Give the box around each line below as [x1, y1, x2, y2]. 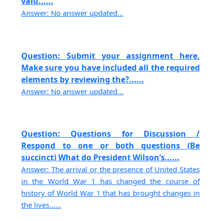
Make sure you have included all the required [21, 62, 200, 73]
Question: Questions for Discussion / [21, 128, 200, 139]
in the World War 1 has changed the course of [21, 176, 200, 186]
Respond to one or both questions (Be [21, 140, 200, 151]
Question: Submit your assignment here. [21, 50, 200, 61]
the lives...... [21, 199, 62, 210]
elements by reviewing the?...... [21, 74, 145, 85]
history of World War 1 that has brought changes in [21, 187, 200, 198]
